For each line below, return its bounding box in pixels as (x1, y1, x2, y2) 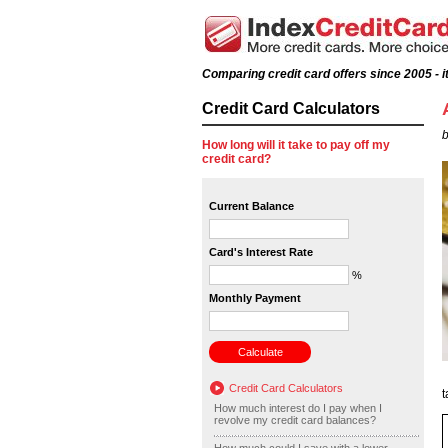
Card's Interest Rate (209, 246, 313, 258)
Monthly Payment (209, 292, 301, 304)
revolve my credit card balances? (214, 414, 376, 426)
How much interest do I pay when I (214, 402, 382, 414)
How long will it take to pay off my (202, 138, 390, 152)
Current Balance (209, 200, 294, 212)
